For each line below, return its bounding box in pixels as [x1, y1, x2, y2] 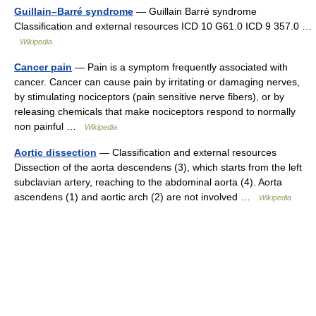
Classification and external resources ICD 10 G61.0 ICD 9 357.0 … [14, 20, 312, 32]
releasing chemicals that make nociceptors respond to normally [14, 106, 296, 117]
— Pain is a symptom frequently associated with [72, 61, 288, 73]
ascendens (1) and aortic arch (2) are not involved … [14, 191, 259, 202]
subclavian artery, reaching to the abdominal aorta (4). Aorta [14, 176, 282, 188]
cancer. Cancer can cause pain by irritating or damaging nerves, [14, 76, 300, 87]
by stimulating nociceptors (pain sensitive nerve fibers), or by [14, 91, 284, 102]
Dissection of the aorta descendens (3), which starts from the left [14, 162, 302, 173]
